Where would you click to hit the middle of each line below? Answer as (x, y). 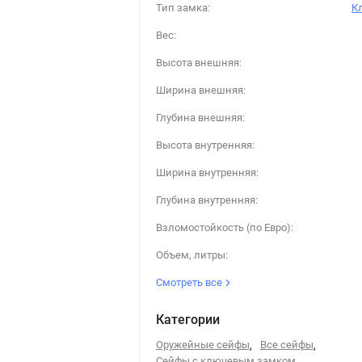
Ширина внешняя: (200, 90)
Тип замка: (183, 8)
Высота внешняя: (198, 63)
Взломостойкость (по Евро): (224, 227)
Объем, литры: (192, 255)
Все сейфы (286, 345)
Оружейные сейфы (202, 345)
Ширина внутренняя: (207, 173)
